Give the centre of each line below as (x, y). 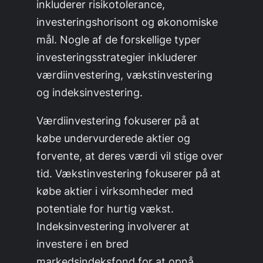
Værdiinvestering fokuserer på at (118, 120)
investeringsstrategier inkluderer (117, 57)
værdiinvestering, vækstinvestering (125, 74)
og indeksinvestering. (90, 92)
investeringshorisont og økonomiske (127, 21)
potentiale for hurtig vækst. (105, 208)
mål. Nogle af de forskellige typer (119, 39)
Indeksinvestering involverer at (113, 226)
